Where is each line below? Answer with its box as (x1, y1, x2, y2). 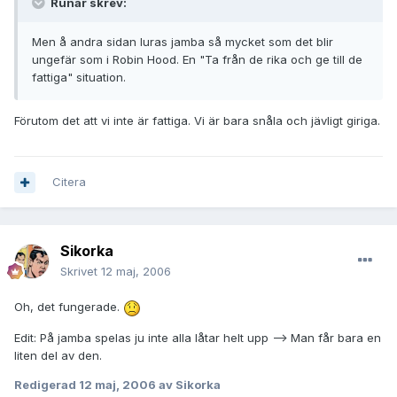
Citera (52, 175, 86, 190)
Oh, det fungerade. (14, 300, 123, 315)
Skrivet (60, 264, 101, 279)
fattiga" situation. (32, 70, 126, 85)
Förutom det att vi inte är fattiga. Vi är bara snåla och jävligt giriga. (14, 113, 380, 128)
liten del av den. (14, 347, 102, 362)
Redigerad (14, 377, 79, 392)
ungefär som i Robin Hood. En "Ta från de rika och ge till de (32, 52, 362, 67)
